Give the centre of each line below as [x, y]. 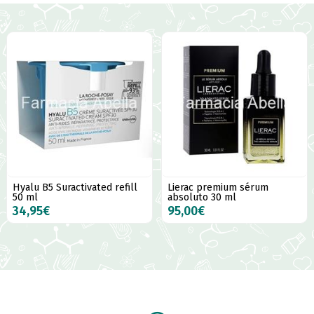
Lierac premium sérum [218, 188]
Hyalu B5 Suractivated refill [75, 188]
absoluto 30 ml [202, 198]
